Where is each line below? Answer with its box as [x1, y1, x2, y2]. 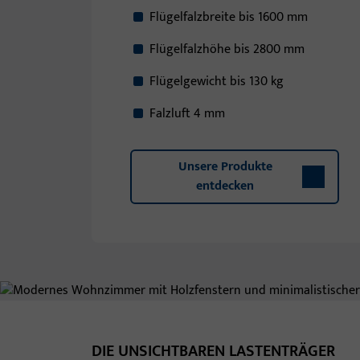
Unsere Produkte [178, 156, 272, 178]
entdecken [196, 175, 254, 197]
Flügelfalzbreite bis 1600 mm [149, 6, 308, 28]
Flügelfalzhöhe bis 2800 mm [149, 39, 305, 60]
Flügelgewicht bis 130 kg [149, 71, 284, 92]
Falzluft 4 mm [149, 103, 228, 125]
